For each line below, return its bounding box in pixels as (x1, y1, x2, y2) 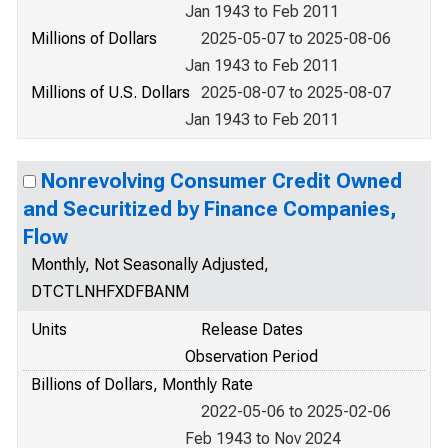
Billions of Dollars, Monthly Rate (31, 375, 253, 394)
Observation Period (185, 347, 318, 366)
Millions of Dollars (31, 29, 157, 48)
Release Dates (201, 320, 303, 339)
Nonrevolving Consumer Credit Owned (41, 169, 402, 193)
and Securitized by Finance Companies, (23, 197, 397, 221)
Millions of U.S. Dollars (31, 83, 190, 102)
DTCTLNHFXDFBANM (31, 282, 189, 301)
